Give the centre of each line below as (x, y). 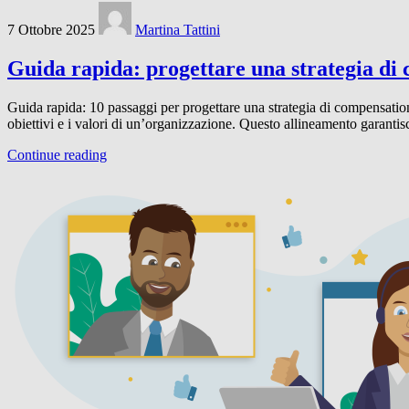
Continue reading (57, 154)
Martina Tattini (178, 30)
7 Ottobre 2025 (51, 30)
